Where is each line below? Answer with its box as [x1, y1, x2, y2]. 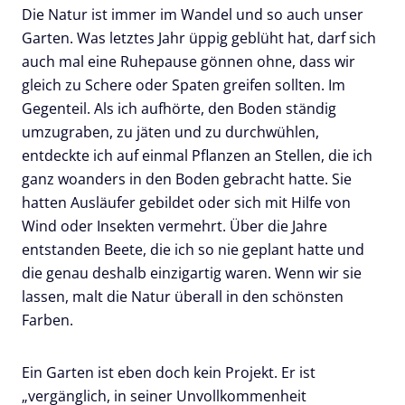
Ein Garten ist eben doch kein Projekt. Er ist [22, 363, 316, 383]
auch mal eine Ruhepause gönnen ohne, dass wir [22, 52, 355, 72]
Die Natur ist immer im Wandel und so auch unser [22, 5, 363, 25]
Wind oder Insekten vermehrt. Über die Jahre [22, 216, 327, 237]
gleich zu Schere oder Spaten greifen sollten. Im [22, 75, 345, 96]
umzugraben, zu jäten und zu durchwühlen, [22, 122, 319, 143]
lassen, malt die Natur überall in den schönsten [22, 287, 344, 307]
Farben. [22, 310, 73, 331]
